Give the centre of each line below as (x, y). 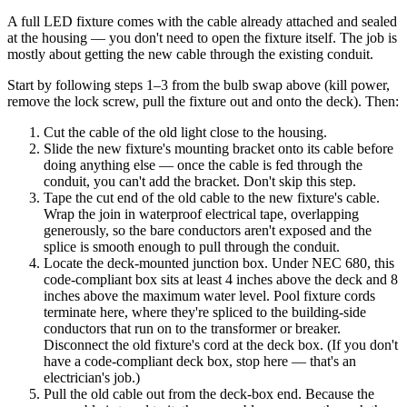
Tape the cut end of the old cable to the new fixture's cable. (212, 197)
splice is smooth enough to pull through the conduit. (192, 246)
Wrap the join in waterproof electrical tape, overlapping (201, 213)
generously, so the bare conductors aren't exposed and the (208, 230)
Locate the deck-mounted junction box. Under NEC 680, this (219, 263)
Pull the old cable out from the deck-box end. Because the (209, 393)
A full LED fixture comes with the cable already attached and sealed (202, 21)
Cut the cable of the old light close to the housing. (185, 132)
